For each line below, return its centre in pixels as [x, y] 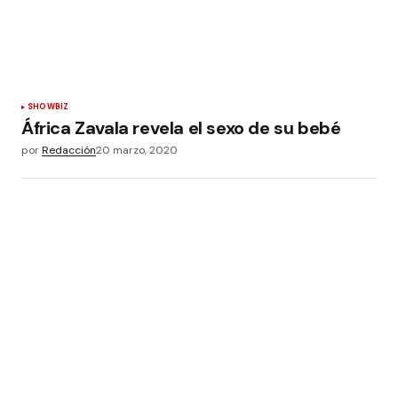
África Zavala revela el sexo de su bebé [181, 128]
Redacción [69, 150]
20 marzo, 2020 [137, 150]
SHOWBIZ [48, 107]
